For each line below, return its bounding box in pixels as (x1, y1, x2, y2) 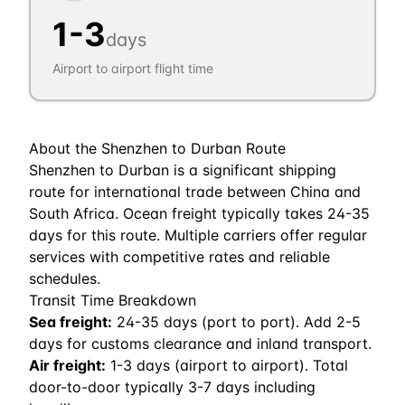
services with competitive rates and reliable (29, 248, 330, 266)
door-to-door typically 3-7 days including (29, 378, 316, 396)
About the (29, 139, 101, 157)
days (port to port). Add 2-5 (159, 313, 361, 331)
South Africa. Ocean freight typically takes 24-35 (29, 204, 370, 222)
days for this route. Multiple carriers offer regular (29, 226, 367, 244)
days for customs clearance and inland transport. (29, 334, 372, 353)
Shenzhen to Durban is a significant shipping (29, 161, 336, 179)
